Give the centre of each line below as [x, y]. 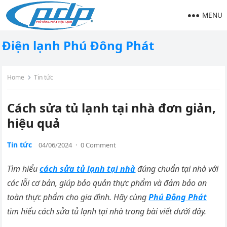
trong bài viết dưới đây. [166, 211]
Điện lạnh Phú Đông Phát [78, 45]
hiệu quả [34, 123]
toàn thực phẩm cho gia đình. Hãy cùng [78, 197]
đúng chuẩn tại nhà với [177, 169]
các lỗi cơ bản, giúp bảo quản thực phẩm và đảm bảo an [107, 183]
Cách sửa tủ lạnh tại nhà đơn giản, [112, 108]
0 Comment [99, 145]
